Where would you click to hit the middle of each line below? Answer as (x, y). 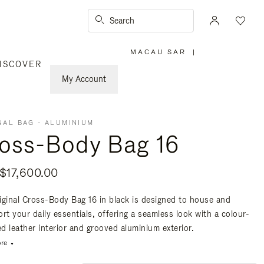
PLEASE (176, 64)
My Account (84, 79)
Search (122, 21)
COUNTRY (180, 84)
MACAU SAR (158, 52)
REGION (176, 97)
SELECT (176, 71)
